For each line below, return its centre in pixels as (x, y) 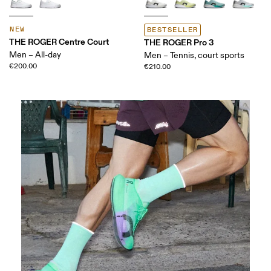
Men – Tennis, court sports (194, 55)
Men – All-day (35, 54)
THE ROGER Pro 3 (179, 42)
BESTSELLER (173, 30)
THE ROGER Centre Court (59, 41)
